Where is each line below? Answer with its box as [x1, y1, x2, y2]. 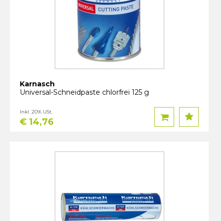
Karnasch [20, 79, 55, 88]
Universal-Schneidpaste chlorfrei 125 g [20, 88, 149, 97]
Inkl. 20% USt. [20, 109, 52, 115]
